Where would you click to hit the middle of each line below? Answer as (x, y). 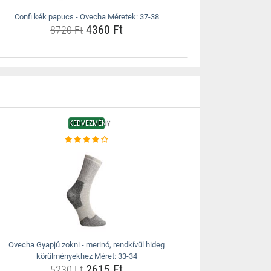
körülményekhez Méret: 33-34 (87, 256)
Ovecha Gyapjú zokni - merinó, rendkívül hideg (87, 245)
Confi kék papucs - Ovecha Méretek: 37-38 (87, 17)
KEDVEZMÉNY (90, 123)
